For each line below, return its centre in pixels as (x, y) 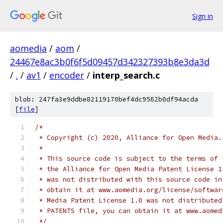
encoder (67, 75)
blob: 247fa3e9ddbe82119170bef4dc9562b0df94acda (107, 99)
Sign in (203, 16)
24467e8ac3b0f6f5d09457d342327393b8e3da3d (110, 62)
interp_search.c (126, 75)
